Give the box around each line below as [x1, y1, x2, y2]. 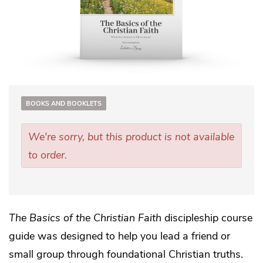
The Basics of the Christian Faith [9, 210, 161, 225]
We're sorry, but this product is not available [28, 129, 234, 144]
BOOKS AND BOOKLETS [26, 99, 102, 109]
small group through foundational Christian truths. [9, 247, 243, 262]
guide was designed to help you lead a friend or [9, 228, 230, 244]
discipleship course [161, 210, 252, 225]
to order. [28, 147, 67, 163]
